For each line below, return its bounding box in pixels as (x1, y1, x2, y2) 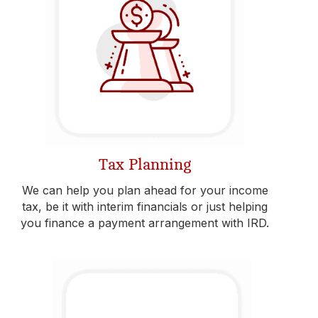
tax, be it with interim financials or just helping (22, 199, 268, 214)
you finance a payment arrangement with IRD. (21, 216, 269, 230)
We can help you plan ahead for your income (21, 183, 268, 197)
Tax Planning (99, 156, 191, 173)
